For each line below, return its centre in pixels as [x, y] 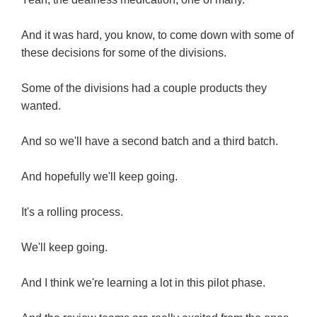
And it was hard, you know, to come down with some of [157, 35]
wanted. [41, 106]
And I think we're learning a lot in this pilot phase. [143, 283]
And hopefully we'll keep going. [99, 177]
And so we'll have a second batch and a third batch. [150, 142]
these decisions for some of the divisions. [124, 53]
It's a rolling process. [72, 212]
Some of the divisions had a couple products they [144, 88]
